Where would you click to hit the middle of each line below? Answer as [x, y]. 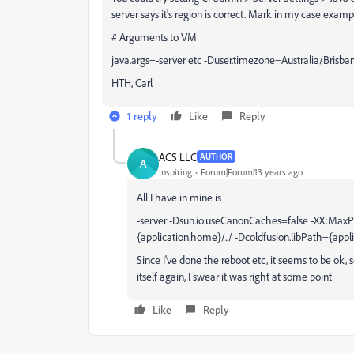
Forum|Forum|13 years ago [252, 171]
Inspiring [175, 171]
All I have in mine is [179, 197]
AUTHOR [216, 156]
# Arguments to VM [154, 37]
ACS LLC [178, 156]
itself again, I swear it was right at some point [234, 276]
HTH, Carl [132, 83]
